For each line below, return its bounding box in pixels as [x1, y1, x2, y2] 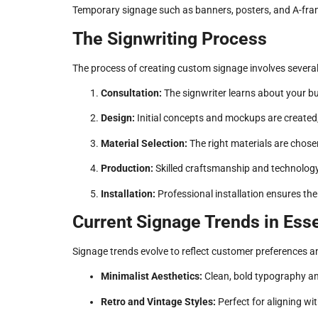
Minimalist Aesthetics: [101, 270, 202, 283]
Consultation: [101, 87, 162, 99]
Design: [101, 112, 135, 124]
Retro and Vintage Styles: [101, 295, 216, 307]
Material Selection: [101, 137, 187, 149]
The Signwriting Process [72, 28, 267, 49]
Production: [101, 163, 153, 175]
